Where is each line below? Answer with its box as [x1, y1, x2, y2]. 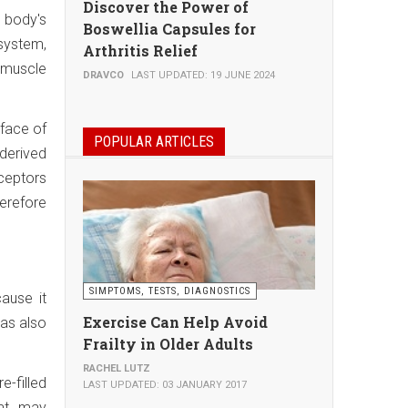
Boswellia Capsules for [83, 19, 256, 38]
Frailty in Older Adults [83, 334, 253, 353]
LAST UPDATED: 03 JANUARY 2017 [83, 379, 247, 391]
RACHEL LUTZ [83, 362, 150, 374]
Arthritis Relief [83, 41, 198, 60]
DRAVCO [83, 69, 124, 81]
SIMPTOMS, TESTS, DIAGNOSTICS [89, 285, 250, 297]
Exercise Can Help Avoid [83, 312, 268, 331]
